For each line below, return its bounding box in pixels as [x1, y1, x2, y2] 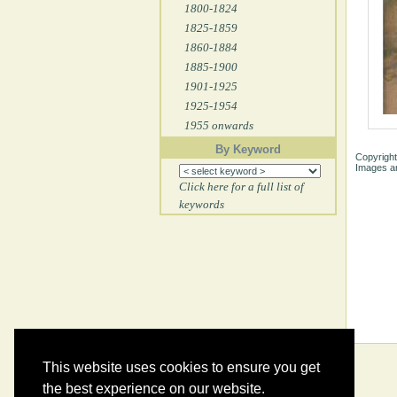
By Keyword [214, 143, 281, 156]
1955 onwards [183, 119, 253, 132]
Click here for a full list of [178, 180, 304, 193]
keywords [178, 198, 224, 211]
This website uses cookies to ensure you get [43, 360, 320, 376]
